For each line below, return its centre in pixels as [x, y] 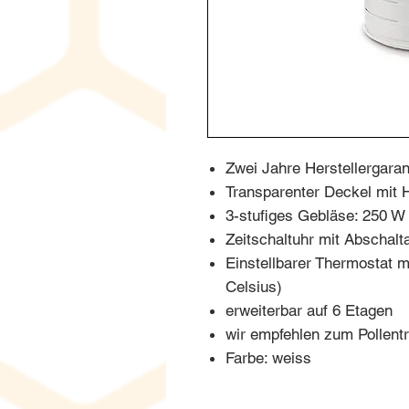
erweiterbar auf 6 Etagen [309, 310]
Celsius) [254, 286]
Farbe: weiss [268, 357]
